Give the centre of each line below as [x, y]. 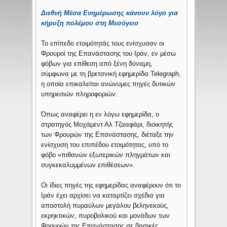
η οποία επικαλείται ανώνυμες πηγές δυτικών [108, 84]
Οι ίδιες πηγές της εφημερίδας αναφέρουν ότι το [111, 185]
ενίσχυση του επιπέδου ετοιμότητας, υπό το [105, 145]
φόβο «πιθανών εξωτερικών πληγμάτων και [106, 155]
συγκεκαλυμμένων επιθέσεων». [88, 165]
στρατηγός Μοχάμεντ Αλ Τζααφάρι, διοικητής [107, 125]
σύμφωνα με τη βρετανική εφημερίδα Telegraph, [111, 74]
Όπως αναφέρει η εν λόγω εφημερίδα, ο [100, 115]
